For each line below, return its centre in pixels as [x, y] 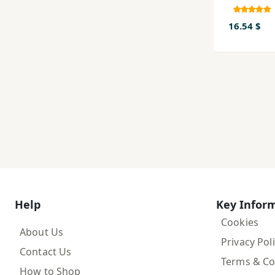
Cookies [240, 222]
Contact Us [46, 251]
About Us [42, 232]
